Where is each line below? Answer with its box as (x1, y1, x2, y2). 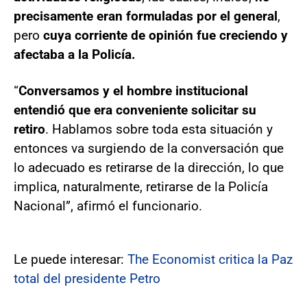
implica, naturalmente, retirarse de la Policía (14, 179, 268, 195)
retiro (14, 121, 45, 138)
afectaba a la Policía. (14, 47, 136, 63)
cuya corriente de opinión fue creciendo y (43, 27, 288, 44)
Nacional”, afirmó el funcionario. (14, 198, 202, 214)
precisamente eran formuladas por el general (14, 8, 278, 25)
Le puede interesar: (14, 251, 127, 268)
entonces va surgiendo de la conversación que (14, 140, 284, 157)
